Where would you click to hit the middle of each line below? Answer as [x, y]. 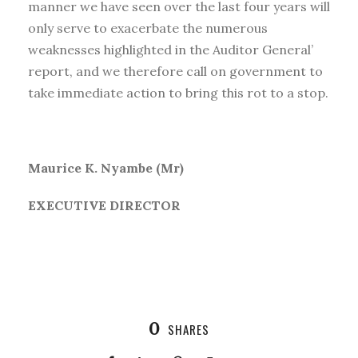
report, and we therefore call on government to [175, 71]
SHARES [189, 329]
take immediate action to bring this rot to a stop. [178, 92]
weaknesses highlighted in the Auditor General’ [171, 49]
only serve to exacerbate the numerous [148, 28]
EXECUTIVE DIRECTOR [104, 205]
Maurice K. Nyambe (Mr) [106, 167]
